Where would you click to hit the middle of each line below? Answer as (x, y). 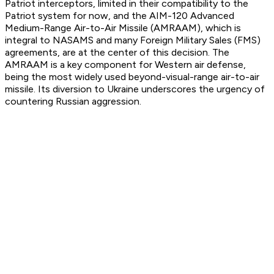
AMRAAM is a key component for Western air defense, (125, 65)
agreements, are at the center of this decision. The (117, 53)
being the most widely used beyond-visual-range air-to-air (132, 77)
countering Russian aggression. (73, 102)
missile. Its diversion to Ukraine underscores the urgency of (135, 89)
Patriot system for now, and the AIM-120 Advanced (120, 16)
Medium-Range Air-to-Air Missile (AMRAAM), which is (123, 28)
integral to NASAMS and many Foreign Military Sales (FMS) (133, 40)
